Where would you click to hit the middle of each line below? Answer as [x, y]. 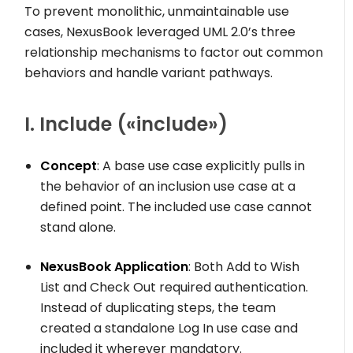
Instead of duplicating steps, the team [158, 308]
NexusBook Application [115, 267]
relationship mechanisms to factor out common [174, 53]
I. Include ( [76, 124]
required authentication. [232, 288]
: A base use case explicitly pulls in [201, 166]
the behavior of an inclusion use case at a [168, 187]
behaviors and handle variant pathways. [149, 73]
